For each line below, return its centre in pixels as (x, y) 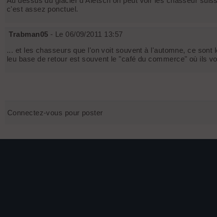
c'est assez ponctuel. (43, 9)
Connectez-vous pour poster (55, 113)
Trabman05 (29, 34)
